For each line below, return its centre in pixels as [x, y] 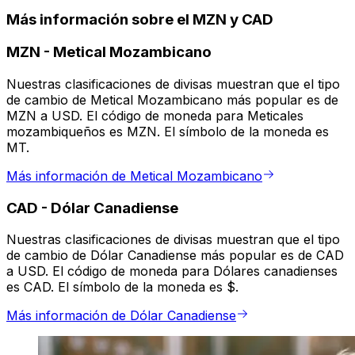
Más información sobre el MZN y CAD [140, 19]
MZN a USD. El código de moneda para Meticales [155, 116]
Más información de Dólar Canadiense [121, 316]
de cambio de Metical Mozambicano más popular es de [172, 100]
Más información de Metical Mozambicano [134, 176]
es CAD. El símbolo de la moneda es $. [122, 287]
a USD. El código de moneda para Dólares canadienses [172, 271]
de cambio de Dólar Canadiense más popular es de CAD [175, 256]
